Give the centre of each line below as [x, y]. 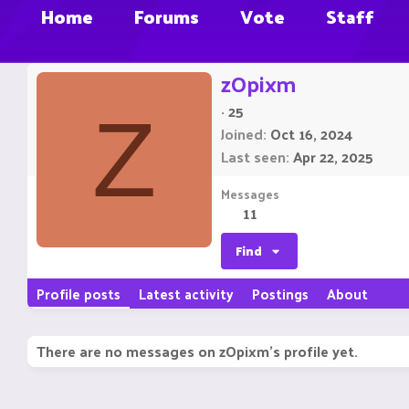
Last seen [253, 157]
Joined [242, 134]
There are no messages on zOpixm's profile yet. [197, 351]
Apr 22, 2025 [333, 157]
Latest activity [186, 294]
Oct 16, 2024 [311, 134]
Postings [280, 294]
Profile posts [79, 294]
